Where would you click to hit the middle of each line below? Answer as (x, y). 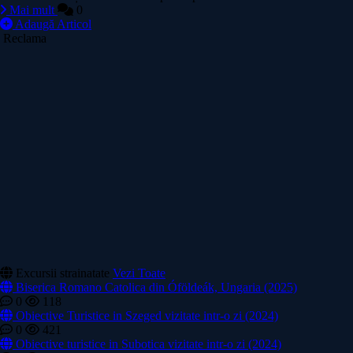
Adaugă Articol (53, 24)
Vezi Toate (139, 273)
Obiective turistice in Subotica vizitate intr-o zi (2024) (149, 344)
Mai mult (32, 9)
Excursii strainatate (61, 273)
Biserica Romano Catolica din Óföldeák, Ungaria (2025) (156, 287)
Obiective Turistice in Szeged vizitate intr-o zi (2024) (147, 315)
